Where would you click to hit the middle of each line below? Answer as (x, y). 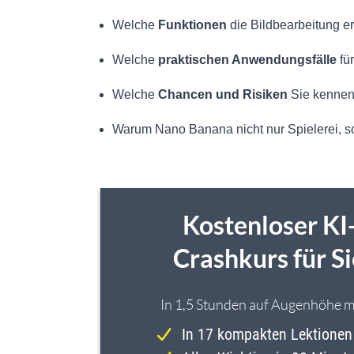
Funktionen (192, 25)
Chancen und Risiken (223, 95)
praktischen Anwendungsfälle (247, 60)
